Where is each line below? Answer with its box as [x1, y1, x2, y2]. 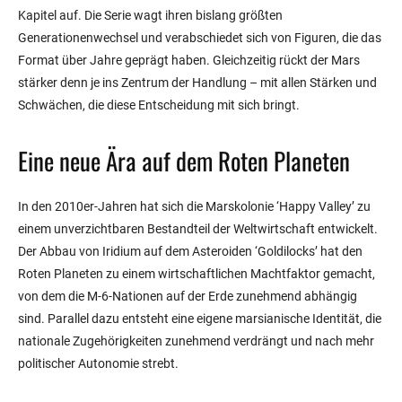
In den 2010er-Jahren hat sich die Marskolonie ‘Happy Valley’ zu [18, 199, 371, 214]
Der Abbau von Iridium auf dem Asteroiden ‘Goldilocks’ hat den [18, 244, 363, 259]
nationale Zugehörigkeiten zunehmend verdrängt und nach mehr [18, 334, 374, 349]
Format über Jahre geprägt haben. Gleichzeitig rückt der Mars [18, 53, 360, 68]
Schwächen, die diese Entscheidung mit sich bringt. [18, 98, 300, 113]
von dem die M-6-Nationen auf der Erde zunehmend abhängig [18, 289, 357, 304]
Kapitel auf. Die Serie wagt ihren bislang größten [18, 8, 283, 23]
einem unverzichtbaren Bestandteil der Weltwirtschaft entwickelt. [18, 222, 378, 237]
